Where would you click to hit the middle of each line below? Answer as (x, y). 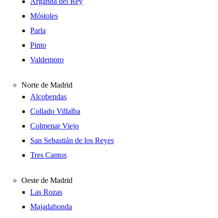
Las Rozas (46, 192)
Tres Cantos (48, 155)
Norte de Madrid (47, 85)
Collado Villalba (55, 111)
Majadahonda (51, 207)
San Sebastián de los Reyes (72, 140)
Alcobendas (48, 97)
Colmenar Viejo (54, 126)
